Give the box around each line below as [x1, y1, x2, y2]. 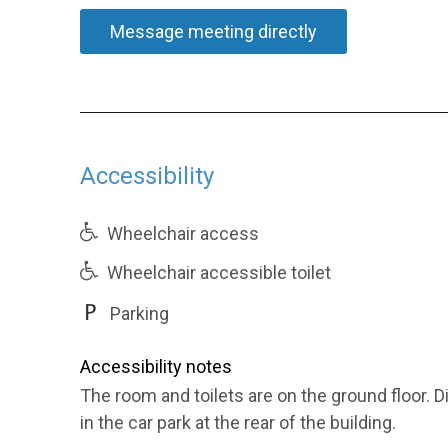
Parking [106, 303, 169, 324]
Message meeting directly [110, 21, 317, 42]
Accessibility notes [80, 356, 232, 377]
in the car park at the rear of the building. [80, 412, 396, 433]
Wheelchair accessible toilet [103, 262, 331, 283]
